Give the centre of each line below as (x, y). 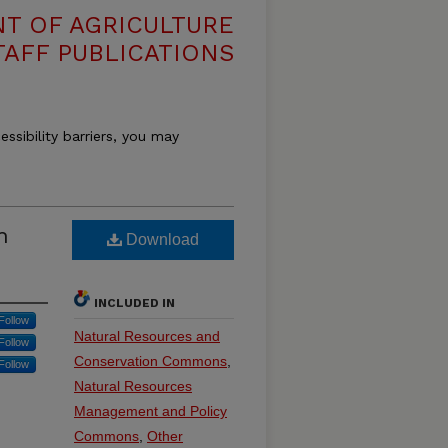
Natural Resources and (147, 336)
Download (160, 239)
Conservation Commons (150, 361)
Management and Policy (150, 411)
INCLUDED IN (134, 303)
